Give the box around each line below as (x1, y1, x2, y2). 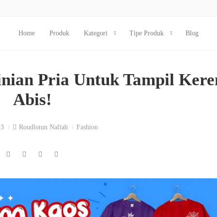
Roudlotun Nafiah (19, 123, 68, 131)
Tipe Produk (129, 30, 164, 37)
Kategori (84, 30, 108, 37)
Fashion (77, 123, 98, 131)
